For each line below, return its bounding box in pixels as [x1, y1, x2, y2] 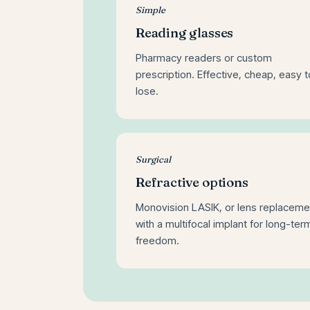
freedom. [136, 233, 179, 247]
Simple [136, 3, 165, 15]
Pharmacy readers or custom [136, 51, 272, 64]
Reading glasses [136, 24, 234, 41]
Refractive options [136, 173, 248, 190]
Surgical [136, 153, 171, 165]
